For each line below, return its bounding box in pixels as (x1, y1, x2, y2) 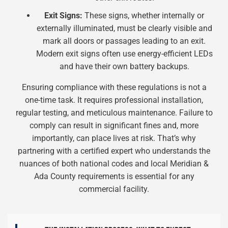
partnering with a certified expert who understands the (18, 146, 210, 156)
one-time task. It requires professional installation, (25, 95, 203, 105)
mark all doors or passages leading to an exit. (43, 36, 206, 46)
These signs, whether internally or (82, 11, 204, 20)
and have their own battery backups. (59, 62, 189, 71)
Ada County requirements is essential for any (34, 172, 194, 181)
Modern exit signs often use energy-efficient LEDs (36, 49, 213, 59)
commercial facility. (79, 184, 149, 194)
